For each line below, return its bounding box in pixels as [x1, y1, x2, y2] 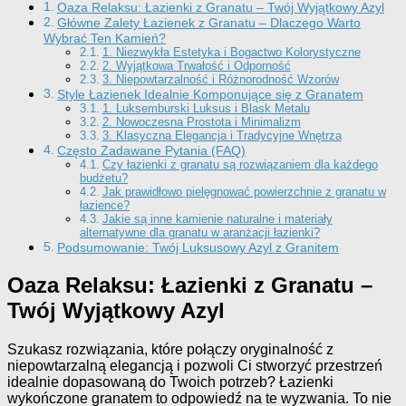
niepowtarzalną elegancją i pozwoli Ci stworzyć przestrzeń [7, 358, 382, 373]
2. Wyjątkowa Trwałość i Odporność [101, 59, 291, 73]
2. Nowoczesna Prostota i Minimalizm [101, 115, 301, 130]
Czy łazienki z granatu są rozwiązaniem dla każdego [101, 158, 378, 172]
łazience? [80, 198, 130, 213]
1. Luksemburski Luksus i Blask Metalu [101, 101, 310, 116]
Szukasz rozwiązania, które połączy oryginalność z [7, 342, 333, 357]
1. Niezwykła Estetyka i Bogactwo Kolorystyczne [101, 45, 361, 60]
